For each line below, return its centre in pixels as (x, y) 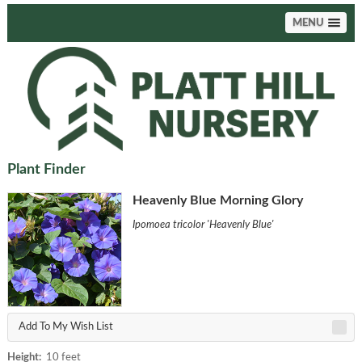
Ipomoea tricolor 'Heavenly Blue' (203, 225)
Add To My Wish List (65, 326)
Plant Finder (46, 170)
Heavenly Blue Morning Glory (217, 201)
